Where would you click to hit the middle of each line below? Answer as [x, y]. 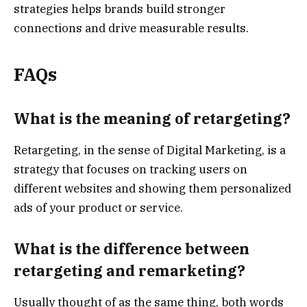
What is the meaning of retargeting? [152, 119]
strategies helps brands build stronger [120, 9]
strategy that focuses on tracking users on [131, 170]
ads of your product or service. [98, 208]
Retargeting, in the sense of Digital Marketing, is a [150, 150]
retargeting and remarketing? [130, 270]
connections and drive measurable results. [131, 28]
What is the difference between [132, 248]
